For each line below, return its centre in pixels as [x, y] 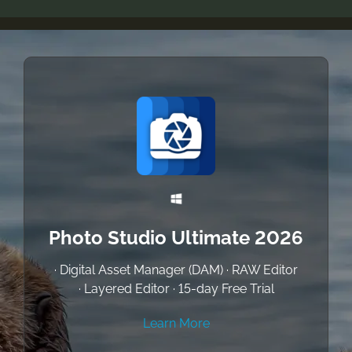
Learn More [176, 323]
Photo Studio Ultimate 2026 [176, 237]
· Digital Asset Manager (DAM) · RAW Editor [176, 269]
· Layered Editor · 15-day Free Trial [176, 288]
